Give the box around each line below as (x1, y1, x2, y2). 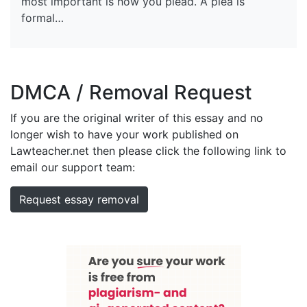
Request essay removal (19, 192, 139, 206)
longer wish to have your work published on (10, 127, 238, 141)
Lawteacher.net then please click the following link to (10, 143, 286, 158)
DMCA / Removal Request (10, 79, 252, 104)
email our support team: (10, 160, 135, 174)
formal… (21, 10, 64, 25)
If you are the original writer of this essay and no (10, 110, 263, 125)
